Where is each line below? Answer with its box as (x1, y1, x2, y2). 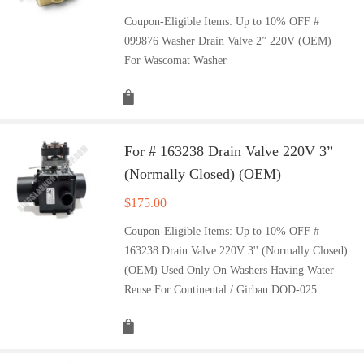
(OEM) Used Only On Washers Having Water (124, 263, 335, 276)
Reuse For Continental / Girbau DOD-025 (124, 283, 318, 296)
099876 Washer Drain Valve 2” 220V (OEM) (124, 34, 332, 47)
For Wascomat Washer (124, 54, 227, 67)
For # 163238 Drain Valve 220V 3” (124, 142, 334, 159)
